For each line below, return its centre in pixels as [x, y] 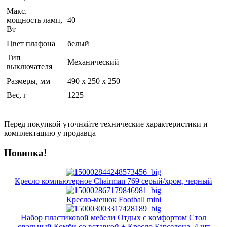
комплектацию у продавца [50, 133]
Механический [93, 62]
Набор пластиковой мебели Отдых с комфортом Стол [113, 218]
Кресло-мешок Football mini [113, 200]
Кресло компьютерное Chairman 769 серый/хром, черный [113, 181]
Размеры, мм [28, 81]
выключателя [29, 66]
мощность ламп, [34, 20]
